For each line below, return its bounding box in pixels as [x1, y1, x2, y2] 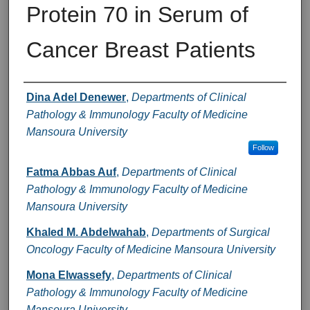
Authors [23, 86, 80, 105]
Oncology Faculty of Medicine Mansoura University [26, 243, 275, 255]
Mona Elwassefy [26, 268, 111, 281]
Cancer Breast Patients [26, 37, 255, 62]
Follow [252, 143, 274, 152]
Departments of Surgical [151, 226, 270, 238]
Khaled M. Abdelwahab [26, 226, 146, 238]
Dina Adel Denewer [26, 91, 126, 103]
